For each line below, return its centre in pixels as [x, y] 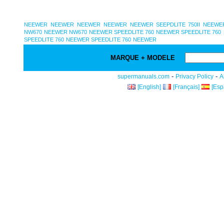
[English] [149, 87]
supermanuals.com [143, 76]
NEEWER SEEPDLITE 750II [165, 24]
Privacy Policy [194, 76]
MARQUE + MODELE [144, 58]
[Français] [186, 87]
